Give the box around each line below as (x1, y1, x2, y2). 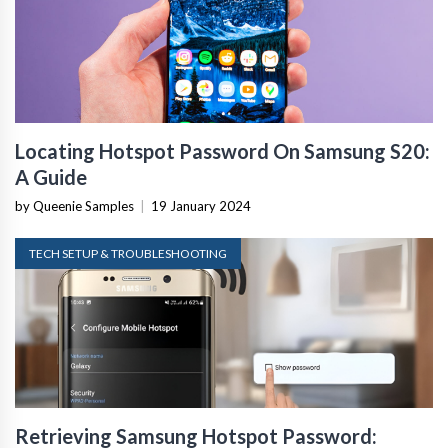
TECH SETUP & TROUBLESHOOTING (29, 245, 227, 261)
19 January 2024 (151, 197, 251, 214)
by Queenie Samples (15, 197, 134, 214)
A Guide (15, 164, 87, 189)
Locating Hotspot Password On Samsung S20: (15, 138, 430, 163)
